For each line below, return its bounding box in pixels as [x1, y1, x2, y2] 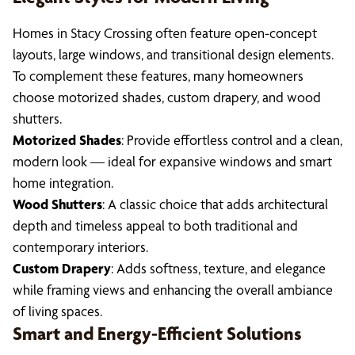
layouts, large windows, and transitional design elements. [13, 46, 334, 63]
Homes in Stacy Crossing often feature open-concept [13, 25, 317, 41]
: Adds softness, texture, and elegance [111, 260, 326, 277]
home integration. [13, 174, 113, 191]
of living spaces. [13, 303, 102, 319]
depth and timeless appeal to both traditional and [13, 217, 298, 234]
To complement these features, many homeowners [13, 67, 303, 84]
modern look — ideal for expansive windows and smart [13, 153, 332, 170]
